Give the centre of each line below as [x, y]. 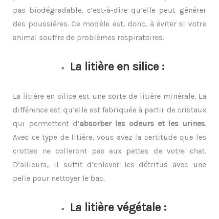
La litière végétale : [118, 207]
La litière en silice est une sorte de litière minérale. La [109, 96]
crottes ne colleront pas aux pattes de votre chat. [109, 151]
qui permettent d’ [46, 123]
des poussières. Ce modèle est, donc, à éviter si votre [109, 23]
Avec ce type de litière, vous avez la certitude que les [109, 137]
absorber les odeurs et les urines [142, 123]
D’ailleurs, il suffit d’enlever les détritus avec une [109, 164]
